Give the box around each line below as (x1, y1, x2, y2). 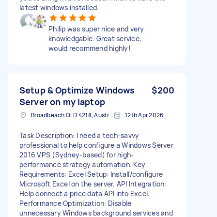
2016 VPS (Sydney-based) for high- (19, 150, 134, 159)
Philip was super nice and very (48, 24, 144, 33)
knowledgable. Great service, (48, 33, 141, 43)
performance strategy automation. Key (19, 159, 145, 169)
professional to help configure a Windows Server (19, 140, 173, 150)
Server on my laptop (19, 95, 105, 108)
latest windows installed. (19, 2, 99, 12)
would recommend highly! (48, 43, 131, 53)
